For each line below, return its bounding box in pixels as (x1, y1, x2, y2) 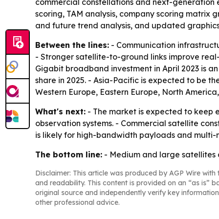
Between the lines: (35, 40, 109, 50)
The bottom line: (35, 150, 102, 160)
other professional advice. (35, 198, 120, 207)
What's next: (35, 107, 86, 117)
